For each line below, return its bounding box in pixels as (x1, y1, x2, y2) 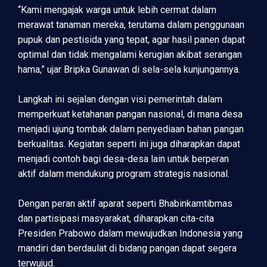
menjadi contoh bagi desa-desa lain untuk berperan (18, 153, 229, 165)
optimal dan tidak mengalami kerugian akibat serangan (18, 49, 242, 61)
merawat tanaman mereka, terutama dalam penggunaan (18, 19, 244, 31)
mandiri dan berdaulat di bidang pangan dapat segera (18, 243, 237, 254)
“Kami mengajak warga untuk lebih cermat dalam (18, 4, 216, 16)
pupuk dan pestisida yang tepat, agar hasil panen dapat (18, 34, 245, 46)
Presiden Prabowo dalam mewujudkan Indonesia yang (18, 228, 243, 240)
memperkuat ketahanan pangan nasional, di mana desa (18, 108, 243, 120)
